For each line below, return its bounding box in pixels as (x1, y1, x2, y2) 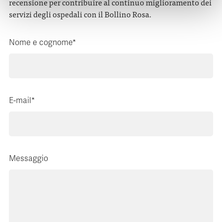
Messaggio (9, 154, 48, 164)
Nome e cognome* (9, 38, 76, 48)
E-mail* (9, 96, 35, 106)
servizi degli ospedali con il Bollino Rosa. (9, 7, 152, 21)
